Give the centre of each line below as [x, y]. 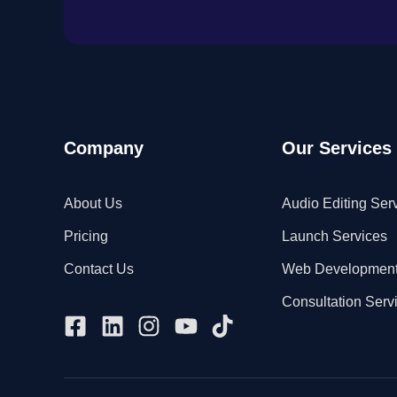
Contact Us [99, 269]
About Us [93, 203]
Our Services [336, 148]
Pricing [86, 236]
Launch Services [334, 236]
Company [104, 148]
